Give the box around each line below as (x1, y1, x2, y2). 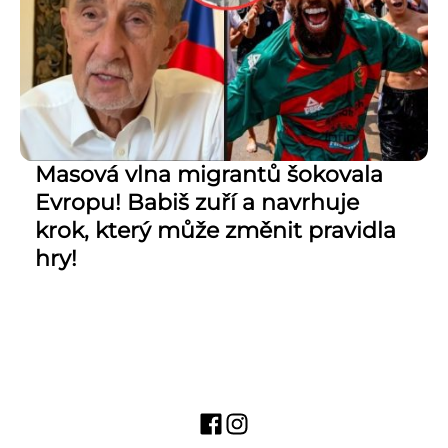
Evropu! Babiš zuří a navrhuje (35, 189, 359, 217)
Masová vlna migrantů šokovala (35, 161, 383, 189)
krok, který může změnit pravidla (35, 217, 396, 245)
